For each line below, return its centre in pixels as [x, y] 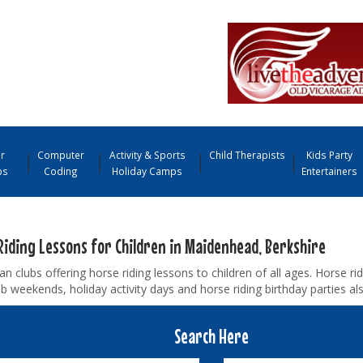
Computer [61, 154]
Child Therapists [248, 154]
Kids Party [329, 154]
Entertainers [330, 171]
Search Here [211, 336]
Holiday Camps [147, 171]
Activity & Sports [147, 154]
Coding [61, 171]
